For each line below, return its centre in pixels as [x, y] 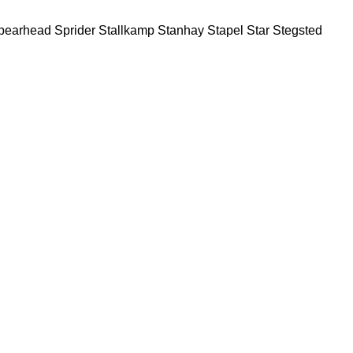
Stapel [225, 30]
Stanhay [181, 30]
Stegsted [297, 30]
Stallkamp [126, 30]
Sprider [75, 30]
